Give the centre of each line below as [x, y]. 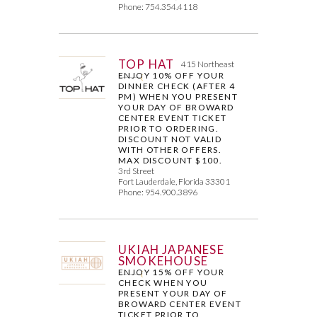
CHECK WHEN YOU [163, 282]
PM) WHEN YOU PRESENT [178, 96]
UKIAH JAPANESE [171, 249]
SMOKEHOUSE [163, 260]
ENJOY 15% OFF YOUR [172, 272]
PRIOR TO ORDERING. [169, 128]
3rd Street [137, 171]
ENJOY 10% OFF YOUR [172, 75]
